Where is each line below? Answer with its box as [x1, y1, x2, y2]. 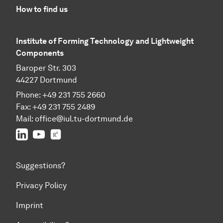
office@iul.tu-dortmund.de [35, 113, 133, 123]
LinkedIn [27, 128, 59, 138]
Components [16, 48, 64, 58]
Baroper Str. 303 [16, 63, 76, 73]
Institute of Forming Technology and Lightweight [16, 36, 194, 46]
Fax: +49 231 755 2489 [16, 102, 95, 111]
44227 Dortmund [16, 75, 77, 85]
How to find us [16, 4, 68, 14]
